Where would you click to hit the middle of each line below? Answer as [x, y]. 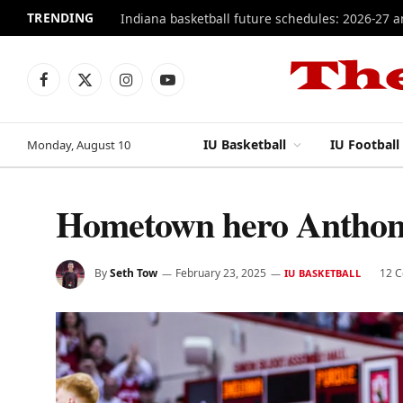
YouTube [192, 87]
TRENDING [61, 17]
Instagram [157, 87]
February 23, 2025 [221, 273]
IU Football [365, 144]
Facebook [70, 87]
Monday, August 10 [79, 144]
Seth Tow [134, 273]
